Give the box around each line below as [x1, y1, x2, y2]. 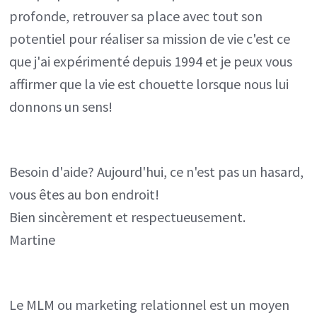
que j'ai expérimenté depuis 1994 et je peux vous [9, 52, 293, 70]
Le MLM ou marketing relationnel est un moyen [9, 295, 290, 313]
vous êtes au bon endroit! [9, 185, 160, 203]
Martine [9, 230, 56, 248]
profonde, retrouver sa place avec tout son [9, 6, 263, 25]
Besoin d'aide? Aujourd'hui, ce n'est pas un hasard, [9, 162, 304, 180]
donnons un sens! [9, 97, 113, 115]
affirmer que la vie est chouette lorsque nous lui [9, 74, 289, 93]
